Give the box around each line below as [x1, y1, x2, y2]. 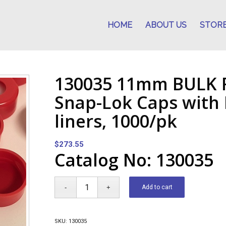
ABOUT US [145, 20, 187, 30]
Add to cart [141, 184, 173, 191]
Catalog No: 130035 [54, 148, 214, 172]
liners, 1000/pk [54, 109, 178, 133]
